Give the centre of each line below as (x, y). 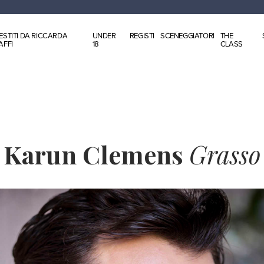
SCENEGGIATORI (187, 36)
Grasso (225, 154)
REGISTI (142, 36)
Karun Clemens (96, 154)
